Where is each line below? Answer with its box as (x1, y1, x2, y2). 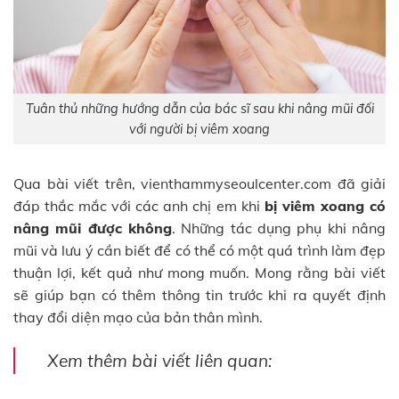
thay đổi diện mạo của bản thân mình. (13, 308, 263, 327)
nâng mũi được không (13, 219, 172, 238)
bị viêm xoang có (264, 197, 386, 216)
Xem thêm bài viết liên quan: (47, 350, 272, 372)
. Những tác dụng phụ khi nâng (172, 219, 386, 238)
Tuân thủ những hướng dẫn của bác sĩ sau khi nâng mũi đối (25, 100, 374, 117)
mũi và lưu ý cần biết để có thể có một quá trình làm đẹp (13, 241, 386, 260)
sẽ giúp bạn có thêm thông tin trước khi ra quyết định (13, 286, 386, 305)
